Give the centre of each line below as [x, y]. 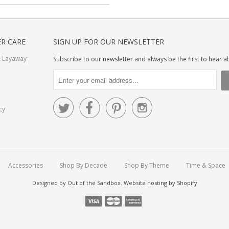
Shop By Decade [84, 165]
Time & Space [206, 165]
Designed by [50, 183]
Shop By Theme [147, 165]
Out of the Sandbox [94, 183]
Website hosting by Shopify [160, 183]
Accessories [26, 165]
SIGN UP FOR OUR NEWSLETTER [109, 42]
